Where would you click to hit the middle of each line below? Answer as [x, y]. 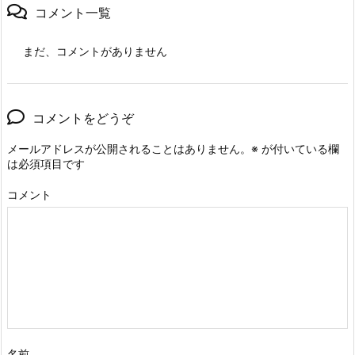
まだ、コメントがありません [95, 52]
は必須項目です [46, 164]
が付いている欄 [299, 149]
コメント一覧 [73, 13]
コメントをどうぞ [83, 118]
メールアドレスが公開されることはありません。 [129, 149]
